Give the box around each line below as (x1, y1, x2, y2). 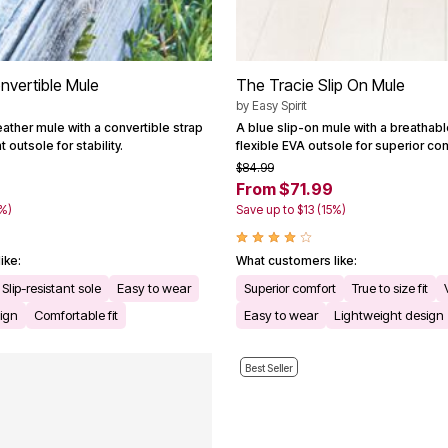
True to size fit (352, 280, 428, 297)
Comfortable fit (34, 307, 118, 324)
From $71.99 (236, 179, 333, 200)
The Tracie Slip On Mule (236, 75, 405, 96)
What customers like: (236, 253, 357, 269)
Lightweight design (334, 307, 444, 324)
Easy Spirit (252, 98, 307, 114)
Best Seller (245, 362, 293, 375)
